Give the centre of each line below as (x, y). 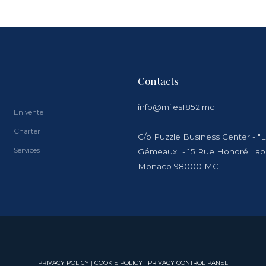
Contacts (158, 80)
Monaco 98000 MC (178, 166)
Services (27, 150)
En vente (29, 112)
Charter (27, 131)
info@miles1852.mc (176, 107)
